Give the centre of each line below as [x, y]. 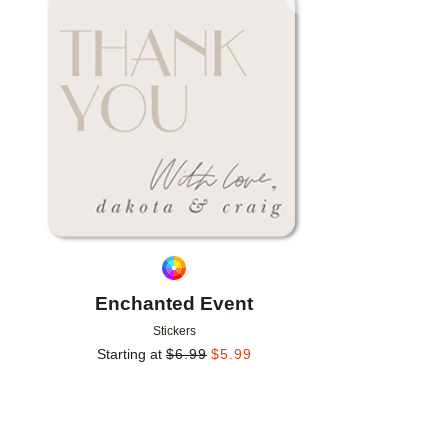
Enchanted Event [174, 304]
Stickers [174, 331]
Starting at [129, 354]
